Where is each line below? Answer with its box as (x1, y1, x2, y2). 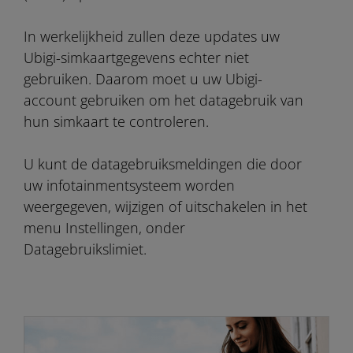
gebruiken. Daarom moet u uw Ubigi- (24, 69, 262, 88)
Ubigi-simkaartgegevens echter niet (24, 48, 249, 67)
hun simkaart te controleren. (24, 112, 209, 131)
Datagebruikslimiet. (24, 240, 147, 258)
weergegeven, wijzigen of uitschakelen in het (24, 197, 307, 216)
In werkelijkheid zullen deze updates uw (24, 27, 280, 46)
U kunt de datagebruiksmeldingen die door (24, 154, 302, 173)
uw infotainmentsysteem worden (24, 176, 235, 195)
